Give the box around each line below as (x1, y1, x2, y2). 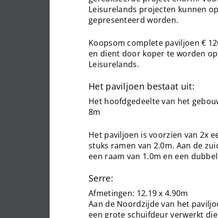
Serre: (89, 172, 113, 184)
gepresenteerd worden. (89, 15, 179, 25)
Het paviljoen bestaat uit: (89, 80, 195, 92)
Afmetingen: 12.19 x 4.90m (89, 188, 188, 199)
